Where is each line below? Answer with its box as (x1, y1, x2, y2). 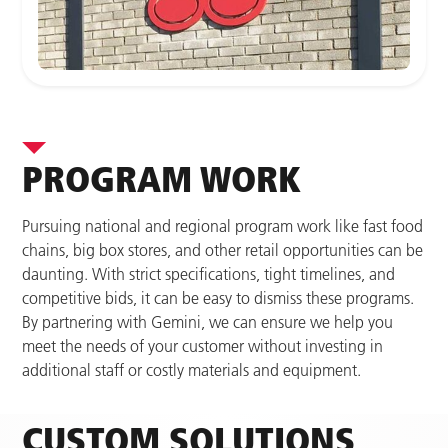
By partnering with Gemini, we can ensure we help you (22, 312, 393, 333)
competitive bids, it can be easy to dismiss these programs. (22, 288, 414, 309)
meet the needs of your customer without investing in (22, 336, 383, 357)
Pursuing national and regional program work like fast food (22, 216, 423, 237)
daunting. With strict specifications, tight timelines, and (22, 264, 395, 285)
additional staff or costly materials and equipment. (22, 360, 361, 381)
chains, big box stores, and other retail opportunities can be (22, 240, 423, 261)
